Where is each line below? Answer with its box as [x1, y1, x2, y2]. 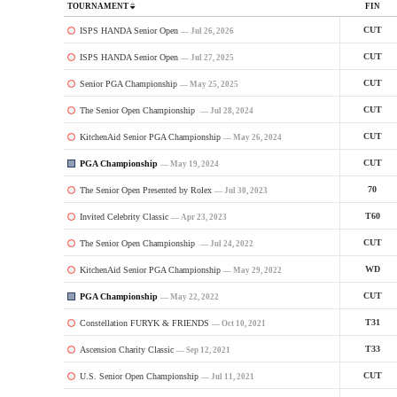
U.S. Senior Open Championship [76, 370, 201, 381]
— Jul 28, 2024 [199, 105, 253, 115]
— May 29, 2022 [222, 265, 282, 275]
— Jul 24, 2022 [199, 238, 253, 248]
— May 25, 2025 [179, 79, 238, 89]
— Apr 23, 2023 [170, 212, 227, 222]
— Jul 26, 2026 [180, 26, 234, 35]
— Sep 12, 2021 [175, 345, 230, 354]
